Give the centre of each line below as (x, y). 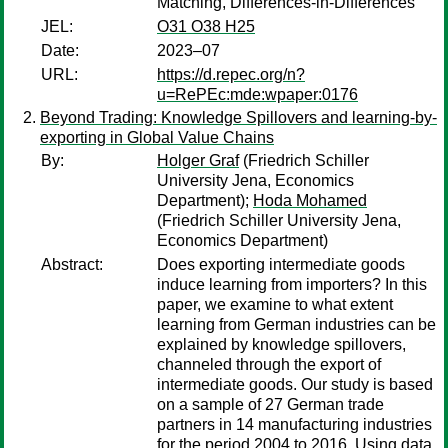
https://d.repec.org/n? (231, 74)
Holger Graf (198, 160)
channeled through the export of (269, 364)
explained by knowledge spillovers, (281, 344)
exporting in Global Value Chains (157, 137)
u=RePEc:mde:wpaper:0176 (257, 94)
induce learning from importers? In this (292, 284)
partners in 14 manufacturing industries (294, 424)
